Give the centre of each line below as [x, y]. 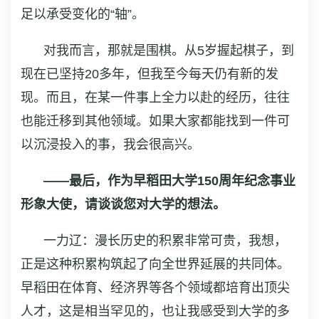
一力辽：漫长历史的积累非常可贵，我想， [165, 240]
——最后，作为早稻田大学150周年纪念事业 [169, 181]
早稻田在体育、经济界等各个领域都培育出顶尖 [155, 287]
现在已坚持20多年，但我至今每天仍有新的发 [150, 74]
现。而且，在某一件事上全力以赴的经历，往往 [155, 97]
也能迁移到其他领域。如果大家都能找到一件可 [155, 121]
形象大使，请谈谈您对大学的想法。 [123, 204]
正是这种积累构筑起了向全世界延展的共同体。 [155, 264]
